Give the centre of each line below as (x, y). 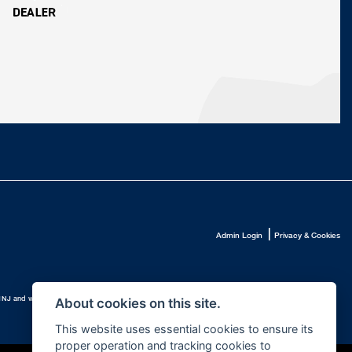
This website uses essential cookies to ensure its (184, 329)
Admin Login (239, 236)
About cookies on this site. (137, 304)
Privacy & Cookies (307, 236)
